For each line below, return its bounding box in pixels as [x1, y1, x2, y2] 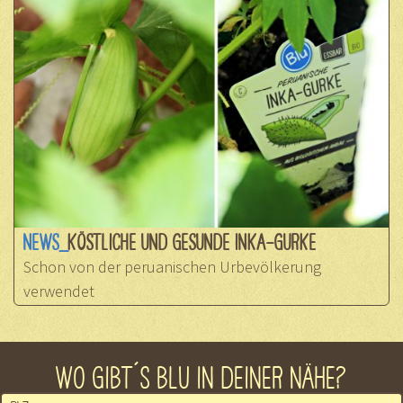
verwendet [23, 281, 94, 302]
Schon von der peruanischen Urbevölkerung [23, 256, 321, 278]
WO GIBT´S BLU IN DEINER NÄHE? [56, 363, 347, 390]
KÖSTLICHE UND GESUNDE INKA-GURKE [67, 231, 317, 252]
